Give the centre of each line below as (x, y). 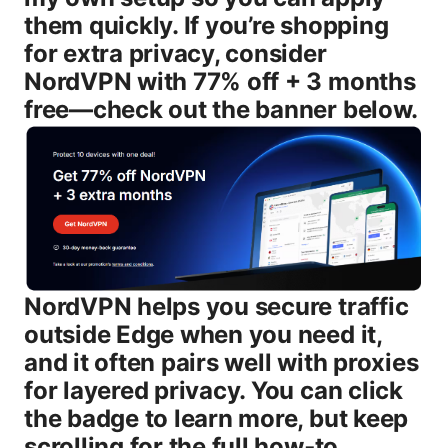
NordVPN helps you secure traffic (216, 306)
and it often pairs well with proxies (221, 362)
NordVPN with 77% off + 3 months (220, 81)
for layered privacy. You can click (213, 390)
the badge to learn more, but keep (216, 418)
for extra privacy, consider (175, 53)
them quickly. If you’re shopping (206, 25)
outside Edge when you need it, (203, 334)
